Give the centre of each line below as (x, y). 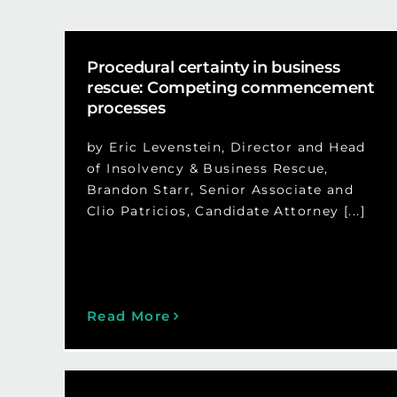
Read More (128, 316)
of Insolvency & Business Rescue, (207, 169)
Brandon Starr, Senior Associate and (220, 190)
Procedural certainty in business (213, 68)
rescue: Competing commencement (230, 88)
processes (126, 109)
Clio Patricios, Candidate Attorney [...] (226, 211)
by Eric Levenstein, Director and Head (226, 148)
